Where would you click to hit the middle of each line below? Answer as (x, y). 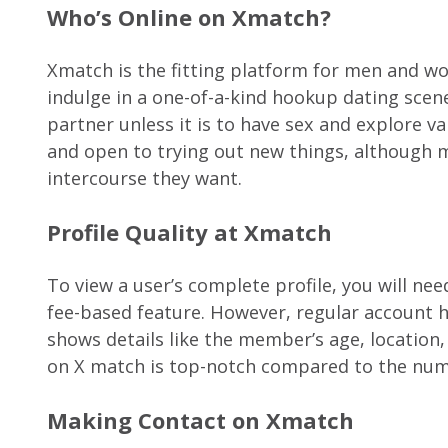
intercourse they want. (144, 178)
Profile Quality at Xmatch (189, 232)
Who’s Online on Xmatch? (189, 17)
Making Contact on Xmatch (200, 420)
